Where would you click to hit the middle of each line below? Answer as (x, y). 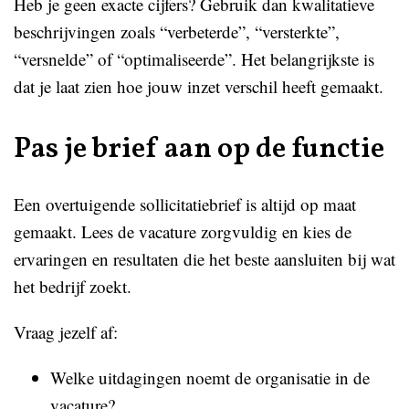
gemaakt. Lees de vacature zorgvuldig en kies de (183, 231)
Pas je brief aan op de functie (199, 150)
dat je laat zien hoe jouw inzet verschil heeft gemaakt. (199, 86)
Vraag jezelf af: (66, 332)
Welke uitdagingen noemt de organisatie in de (210, 378)
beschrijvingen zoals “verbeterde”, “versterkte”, (177, 31)
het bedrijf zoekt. (73, 286)
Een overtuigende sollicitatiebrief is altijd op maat (185, 204)
